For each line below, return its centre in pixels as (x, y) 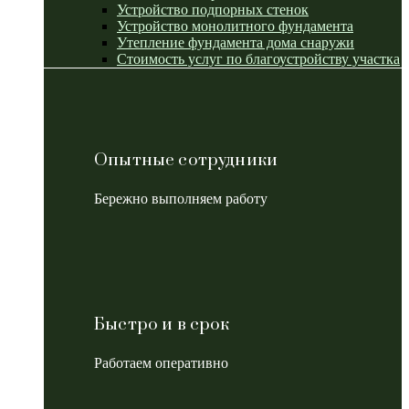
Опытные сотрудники (186, 161)
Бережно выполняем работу (181, 199)
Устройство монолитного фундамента (235, 26)
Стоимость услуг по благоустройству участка (258, 58)
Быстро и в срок (162, 324)
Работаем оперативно (161, 362)
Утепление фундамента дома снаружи (236, 42)
